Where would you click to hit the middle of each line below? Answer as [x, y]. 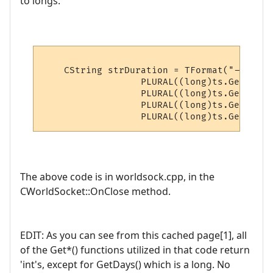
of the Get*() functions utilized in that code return [135, 250]
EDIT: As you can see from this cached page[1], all [133, 235]
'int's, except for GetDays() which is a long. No [125, 264]
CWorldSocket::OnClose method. [95, 191]
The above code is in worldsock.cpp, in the [117, 176]
